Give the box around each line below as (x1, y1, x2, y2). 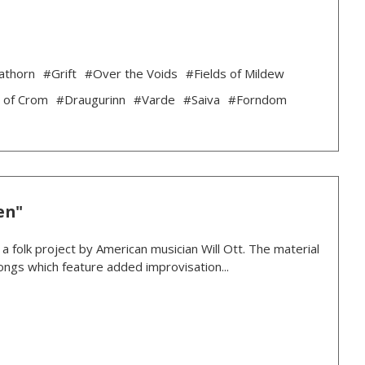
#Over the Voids (84, 65, 178, 82)
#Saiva (182, 91, 220, 108)
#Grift (42, 65, 77, 82)
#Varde (133, 91, 175, 108)
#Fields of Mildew (185, 65, 284, 82)
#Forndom (227, 91, 287, 108)
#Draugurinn (55, 91, 125, 108)
